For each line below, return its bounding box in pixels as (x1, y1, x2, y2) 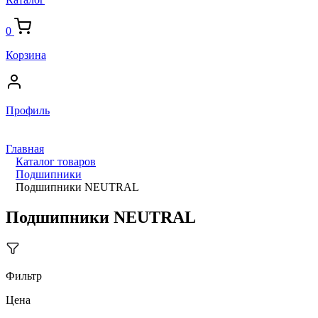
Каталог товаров (16, 155, 96, 168)
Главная (6, 143, 44, 155)
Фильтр (6, 269, 42, 282)
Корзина (6, 49, 46, 61)
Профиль (6, 104, 50, 116)
